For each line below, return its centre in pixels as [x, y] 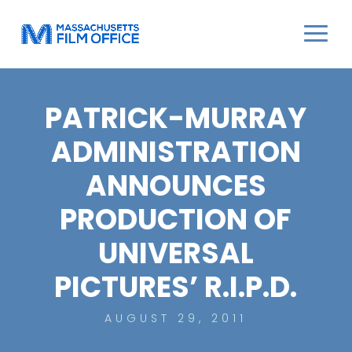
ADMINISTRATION [176, 152]
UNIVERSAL [176, 253]
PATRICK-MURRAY [176, 118]
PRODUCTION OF [176, 220]
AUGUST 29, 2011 [176, 318]
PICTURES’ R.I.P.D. [176, 287]
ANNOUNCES [176, 186]
